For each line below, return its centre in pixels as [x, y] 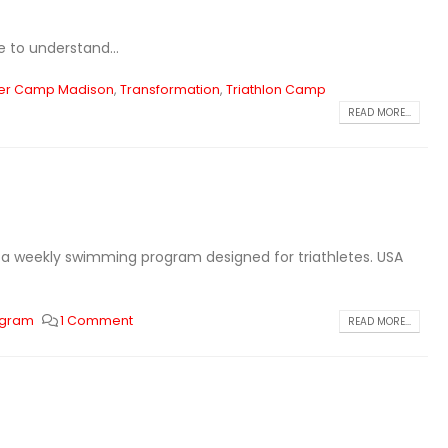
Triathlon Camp [275, 89]
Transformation [169, 89]
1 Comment [97, 320]
